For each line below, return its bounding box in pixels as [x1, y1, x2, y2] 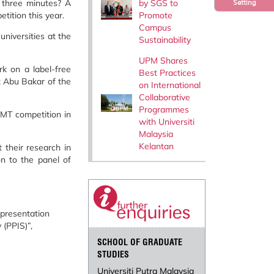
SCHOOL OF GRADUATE [97, 237, 183, 248]
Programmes [138, 103, 189, 115]
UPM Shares [138, 54, 188, 66]
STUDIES [97, 249, 130, 261]
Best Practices [138, 67, 196, 78]
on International [138, 79, 201, 91]
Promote [138, 9, 172, 21]
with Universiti [138, 116, 194, 127]
